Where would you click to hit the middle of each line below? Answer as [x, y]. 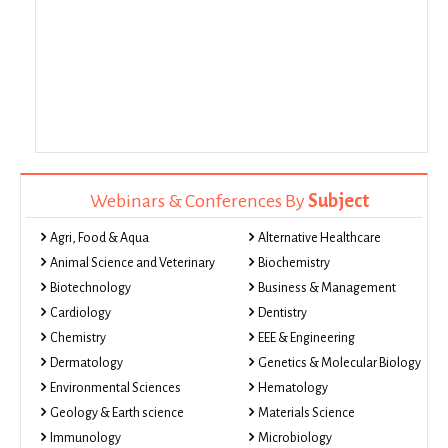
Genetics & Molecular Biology [339, 363]
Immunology [85, 438]
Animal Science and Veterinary [132, 263]
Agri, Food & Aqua [99, 238]
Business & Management [327, 288]
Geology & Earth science [117, 413]
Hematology [293, 388]
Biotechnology [90, 288]
